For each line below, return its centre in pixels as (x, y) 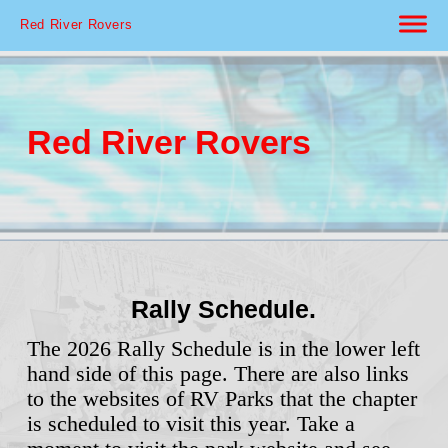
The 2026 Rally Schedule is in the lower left (223, 348)
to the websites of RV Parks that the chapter (221, 398)
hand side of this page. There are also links (217, 373)
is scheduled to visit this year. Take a (190, 423)
